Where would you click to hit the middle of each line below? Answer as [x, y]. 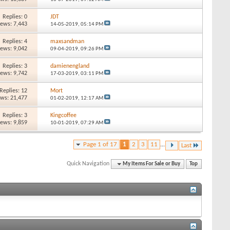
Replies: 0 [15, 17]
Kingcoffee [63, 115]
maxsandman [67, 41]
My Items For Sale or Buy [152, 164]
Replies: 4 [15, 41]
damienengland [70, 66]
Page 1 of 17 [100, 144]
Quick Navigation [88, 164]
